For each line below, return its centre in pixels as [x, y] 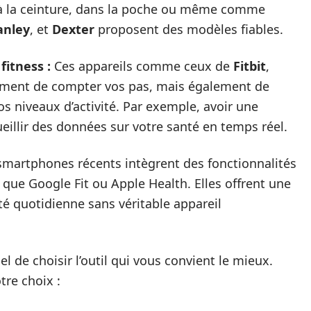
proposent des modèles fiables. [189, 30]
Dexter [73, 30]
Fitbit [250, 66]
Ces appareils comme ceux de [142, 66]
